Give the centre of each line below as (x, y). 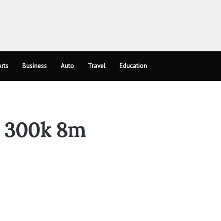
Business (35, 66)
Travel (97, 66)
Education (133, 66)
